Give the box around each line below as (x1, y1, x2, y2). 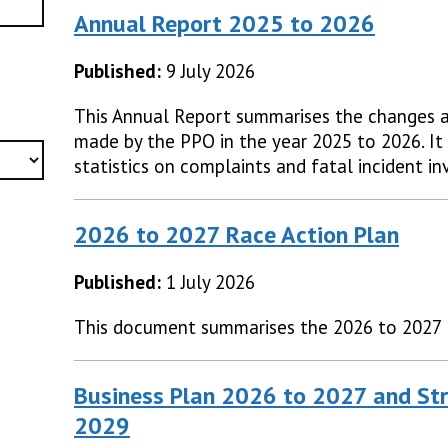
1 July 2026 (166, 270, 255, 295)
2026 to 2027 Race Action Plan (74, 219, 399, 251)
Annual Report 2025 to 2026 (74, 8, 375, 40)
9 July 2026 (166, 59, 255, 84)
